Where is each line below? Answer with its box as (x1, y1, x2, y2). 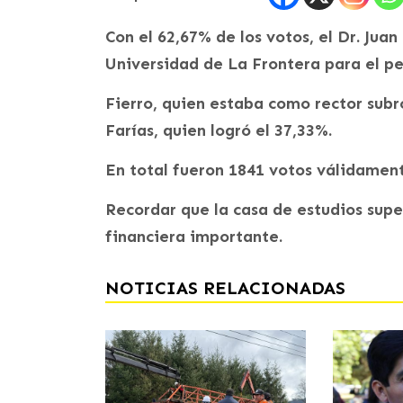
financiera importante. (105, 227, 282, 246)
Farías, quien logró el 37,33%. (105, 121, 332, 140)
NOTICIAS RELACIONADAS (105, 277, 345, 299)
